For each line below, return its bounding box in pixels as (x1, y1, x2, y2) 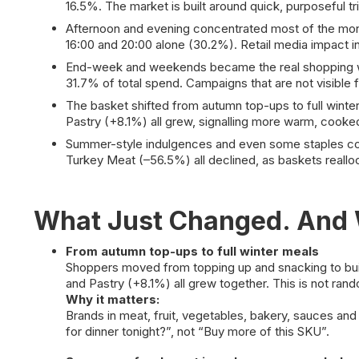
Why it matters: (66, 292, 159, 307)
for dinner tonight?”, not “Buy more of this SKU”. (66, 324, 329, 339)
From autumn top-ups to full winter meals (66, 244, 319, 259)
